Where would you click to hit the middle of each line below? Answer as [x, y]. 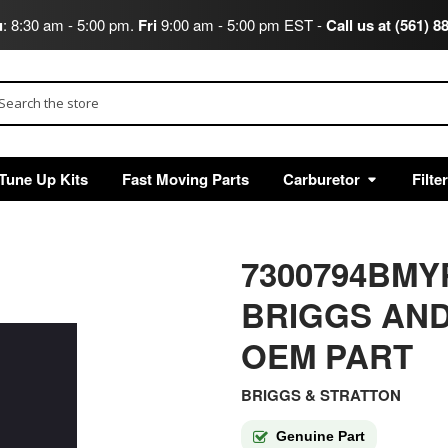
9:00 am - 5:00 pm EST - [241, 24]
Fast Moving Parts [185, 178]
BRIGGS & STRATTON [320, 395]
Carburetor [321, 178]
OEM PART [326, 355]
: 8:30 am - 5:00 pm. [70, 24]
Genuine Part [320, 436]
